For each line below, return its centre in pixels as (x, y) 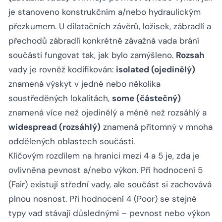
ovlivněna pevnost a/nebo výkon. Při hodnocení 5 (106, 170)
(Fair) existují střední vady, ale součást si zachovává (110, 185)
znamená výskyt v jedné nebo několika (84, 84)
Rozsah (190, 55)
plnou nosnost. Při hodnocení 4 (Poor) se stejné (103, 199)
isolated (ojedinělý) (156, 70)
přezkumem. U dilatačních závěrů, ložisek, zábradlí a (110, 27)
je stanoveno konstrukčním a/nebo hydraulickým (105, 12)
